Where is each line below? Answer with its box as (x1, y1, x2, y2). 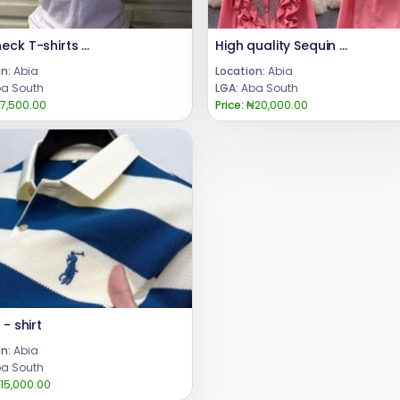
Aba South (238, 80, 298, 96)
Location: (215, 63, 265, 79)
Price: (215, 97, 244, 113)
